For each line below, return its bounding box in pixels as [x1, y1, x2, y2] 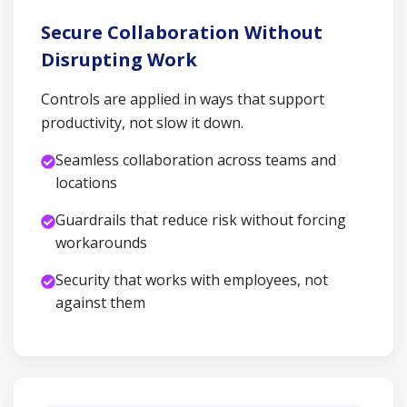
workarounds [55, 233, 147, 253]
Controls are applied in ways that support [41, 89, 324, 109]
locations [55, 173, 117, 193]
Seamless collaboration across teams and [55, 150, 336, 170]
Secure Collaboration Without [41, 20, 323, 45]
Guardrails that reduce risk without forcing [55, 210, 346, 230]
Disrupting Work [41, 47, 197, 72]
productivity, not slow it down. [41, 113, 243, 133]
